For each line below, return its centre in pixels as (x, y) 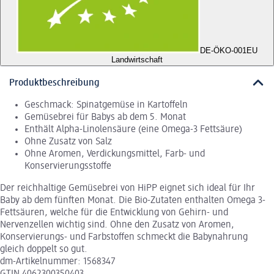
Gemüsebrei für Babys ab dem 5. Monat (105, 117)
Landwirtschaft (137, 60)
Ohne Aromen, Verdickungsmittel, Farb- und (115, 154)
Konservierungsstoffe (68, 166)
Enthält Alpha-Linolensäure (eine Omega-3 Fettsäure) (133, 129)
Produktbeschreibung (54, 83)
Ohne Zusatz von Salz (68, 142)
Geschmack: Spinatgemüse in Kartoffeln (106, 105)
